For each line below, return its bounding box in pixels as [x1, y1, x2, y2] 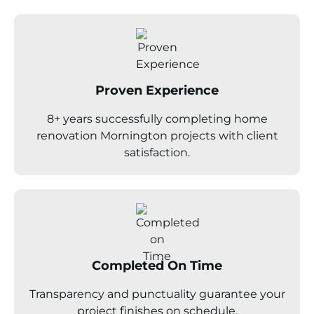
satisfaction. [124, 145, 190, 159]
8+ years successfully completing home [46, 111, 268, 125]
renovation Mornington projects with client [36, 128, 278, 142]
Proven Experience [95, 82, 219, 98]
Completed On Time [92, 257, 222, 273]
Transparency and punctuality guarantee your [29, 287, 285, 301]
